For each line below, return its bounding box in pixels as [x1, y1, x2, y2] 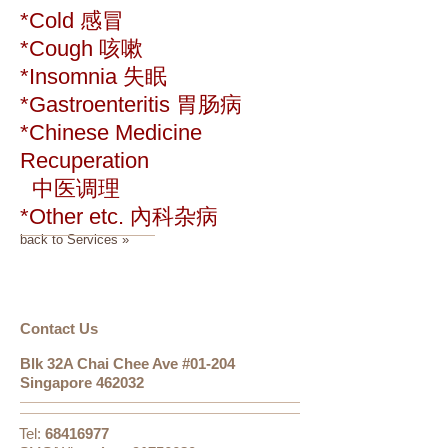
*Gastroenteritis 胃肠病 [20, 92, 242, 117]
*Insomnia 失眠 [20, 64, 167, 89]
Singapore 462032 [20, 374, 144, 391]
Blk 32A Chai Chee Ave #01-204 [20, 355, 235, 372]
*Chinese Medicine [20, 120, 202, 145]
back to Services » [20, 232, 129, 247]
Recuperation [20, 148, 149, 173]
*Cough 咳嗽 [20, 36, 143, 61]
